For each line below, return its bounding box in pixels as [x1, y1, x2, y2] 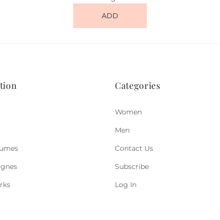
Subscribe [114, 162, 149, 171]
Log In [114, 180, 137, 189]
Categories [114, 80, 161, 91]
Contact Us [114, 144, 153, 153]
